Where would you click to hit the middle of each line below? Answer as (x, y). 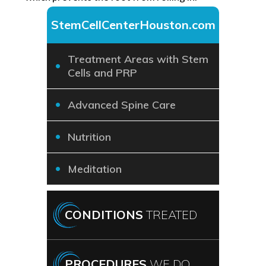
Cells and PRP (102, 72)
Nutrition (89, 137)
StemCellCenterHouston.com (133, 24)
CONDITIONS (105, 214)
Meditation (95, 169)
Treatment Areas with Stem (138, 59)
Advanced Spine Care (122, 104)
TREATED (172, 214)
